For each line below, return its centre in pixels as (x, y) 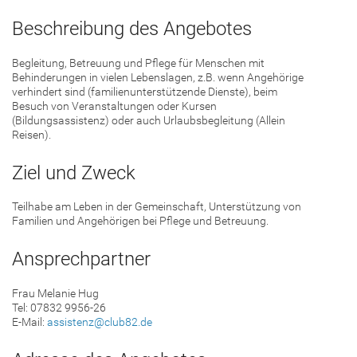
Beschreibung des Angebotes (132, 28)
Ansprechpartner (81, 259)
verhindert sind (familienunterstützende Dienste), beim (145, 91)
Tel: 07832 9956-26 (59, 308)
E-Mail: (29, 322)
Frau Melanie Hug (55, 294)
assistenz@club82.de (100, 322)
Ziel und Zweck (74, 173)
